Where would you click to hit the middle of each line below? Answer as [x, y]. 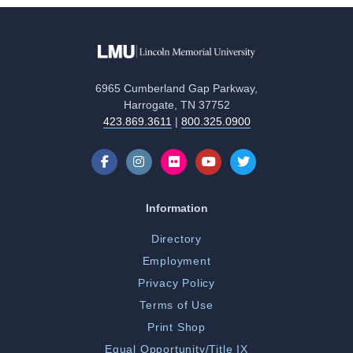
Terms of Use [176, 305]
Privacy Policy [176, 283]
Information [176, 208]
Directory [176, 239]
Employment [176, 261]
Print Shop [176, 327]
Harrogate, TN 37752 [176, 105]
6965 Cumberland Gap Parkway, [176, 89]
